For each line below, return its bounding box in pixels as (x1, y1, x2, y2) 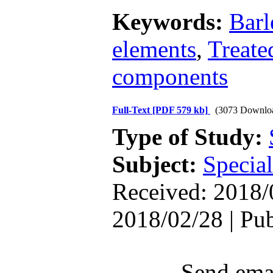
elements (112, 36, 196, 62)
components (112, 63, 228, 90)
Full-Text (112, 105, 152, 115)
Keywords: (112, 9, 229, 35)
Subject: (112, 151, 203, 177)
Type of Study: (112, 124, 269, 150)
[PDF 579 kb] (152, 105, 208, 115)
